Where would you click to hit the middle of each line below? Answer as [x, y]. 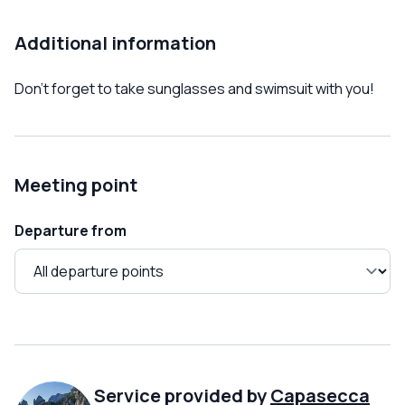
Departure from [71, 231]
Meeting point [76, 185]
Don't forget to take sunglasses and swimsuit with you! [194, 89]
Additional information [115, 43]
